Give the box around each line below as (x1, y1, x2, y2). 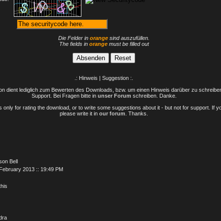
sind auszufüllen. (108, 35, 149, 41)
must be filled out (107, 41, 149, 47)
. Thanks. (125, 110, 148, 116)
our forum (99, 110, 125, 116)
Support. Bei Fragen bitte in (31, 93, 98, 99)
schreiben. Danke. (131, 93, 177, 99)
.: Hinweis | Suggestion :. (74, 75, 133, 81)
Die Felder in (58, 35, 90, 41)
